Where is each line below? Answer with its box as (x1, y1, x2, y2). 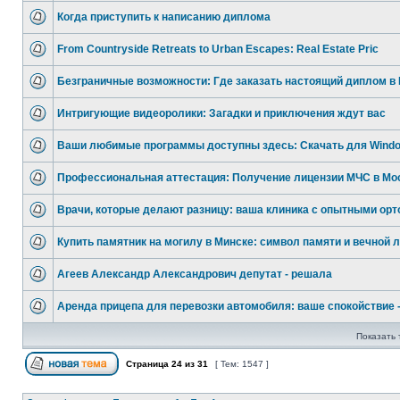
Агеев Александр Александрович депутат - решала (57, 268, 332, 280)
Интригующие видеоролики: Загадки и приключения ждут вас (57, 107, 386, 120)
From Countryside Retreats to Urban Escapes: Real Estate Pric (57, 43, 379, 55)
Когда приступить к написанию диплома (57, 11, 271, 23)
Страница (123, 359, 171, 369)
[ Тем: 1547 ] (212, 359, 271, 369)
